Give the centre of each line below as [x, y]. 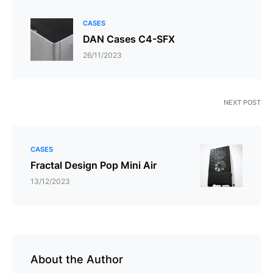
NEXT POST [242, 102]
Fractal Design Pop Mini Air [94, 165]
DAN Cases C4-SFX [129, 39]
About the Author [77, 259]
